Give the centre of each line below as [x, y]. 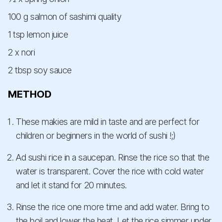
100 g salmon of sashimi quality [65, 17]
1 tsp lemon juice [38, 35]
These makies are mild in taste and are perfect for [108, 122]
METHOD [30, 94]
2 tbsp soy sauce [40, 70]
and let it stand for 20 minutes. [71, 185]
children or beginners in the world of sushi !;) [96, 136]
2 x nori [22, 53]
